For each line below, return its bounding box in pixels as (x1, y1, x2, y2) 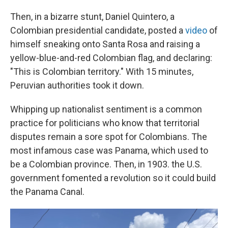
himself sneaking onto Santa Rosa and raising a (10, 39, 200, 49)
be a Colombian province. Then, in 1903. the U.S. (10, 159, 202, 169)
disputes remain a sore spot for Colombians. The (10, 131, 207, 142)
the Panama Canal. (10, 186, 84, 197)
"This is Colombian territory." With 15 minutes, (10, 66, 193, 77)
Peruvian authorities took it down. (10, 80, 144, 91)
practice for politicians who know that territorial (10, 118, 199, 128)
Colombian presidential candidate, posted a (10, 25, 185, 36)
